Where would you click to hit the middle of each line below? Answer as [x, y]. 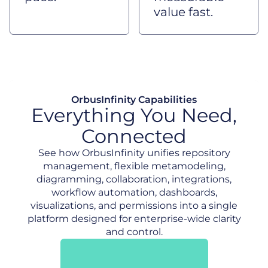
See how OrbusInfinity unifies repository [134, 153]
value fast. [183, 12]
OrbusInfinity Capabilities [134, 100]
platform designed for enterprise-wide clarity [134, 219]
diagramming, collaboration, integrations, [134, 179]
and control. [134, 232]
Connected [134, 136]
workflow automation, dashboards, [134, 192]
